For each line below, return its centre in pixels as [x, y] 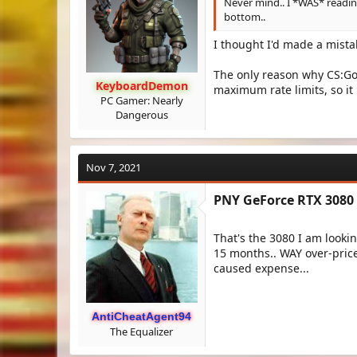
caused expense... [261, 268]
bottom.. [245, 17]
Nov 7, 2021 [114, 167]
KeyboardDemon [141, 86]
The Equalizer [141, 331]
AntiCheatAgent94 [141, 316]
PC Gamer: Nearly [141, 100]
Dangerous [141, 115]
